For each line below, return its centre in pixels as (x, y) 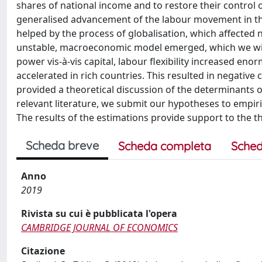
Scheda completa (165, 146)
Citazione (43, 251)
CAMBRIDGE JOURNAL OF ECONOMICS (99, 227)
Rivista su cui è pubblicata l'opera (99, 213)
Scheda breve (62, 145)
